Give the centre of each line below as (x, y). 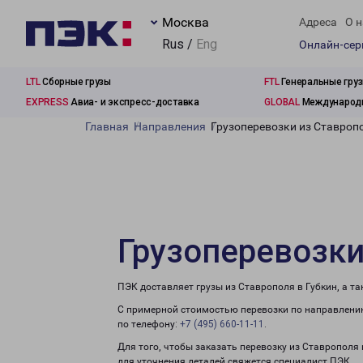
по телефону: (149, 324)
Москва (186, 22)
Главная (107, 126)
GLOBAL (282, 102)
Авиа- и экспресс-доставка (134, 102)
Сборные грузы (75, 82)
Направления (170, 126)
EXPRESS (47, 102)
